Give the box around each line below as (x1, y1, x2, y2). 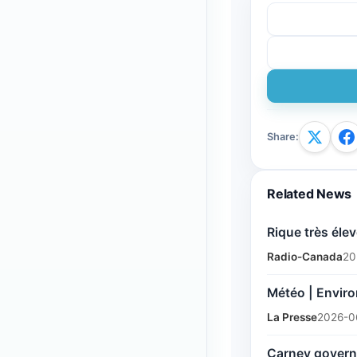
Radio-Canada (267, 249, 343, 263)
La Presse (267, 311, 317, 324)
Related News (267, 185, 352, 202)
